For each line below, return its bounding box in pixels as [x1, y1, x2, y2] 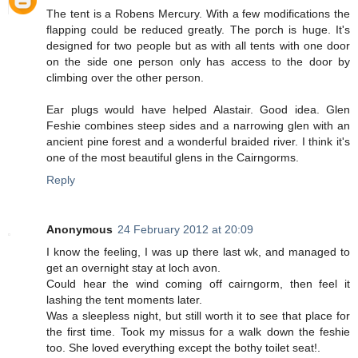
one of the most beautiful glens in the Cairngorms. [46, 150, 299, 164]
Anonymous [46, 222, 113, 236]
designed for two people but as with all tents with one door [46, 38, 350, 52]
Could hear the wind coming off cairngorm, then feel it [46, 276, 350, 290]
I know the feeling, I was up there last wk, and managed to [46, 245, 350, 258]
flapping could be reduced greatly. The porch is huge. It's [46, 22, 350, 36]
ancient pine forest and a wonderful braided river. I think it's [46, 134, 350, 148]
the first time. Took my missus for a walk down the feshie [46, 324, 350, 338]
